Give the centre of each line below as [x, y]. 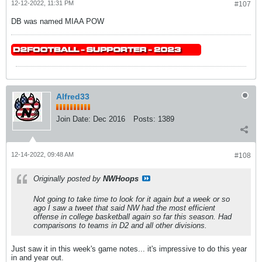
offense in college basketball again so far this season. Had [132, 217]
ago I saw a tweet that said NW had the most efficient [124, 208]
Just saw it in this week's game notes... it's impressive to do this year [129, 249]
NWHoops [121, 179]
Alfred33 [73, 96]
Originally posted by [68, 179]
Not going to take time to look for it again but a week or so [132, 199]
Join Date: [73, 119]
